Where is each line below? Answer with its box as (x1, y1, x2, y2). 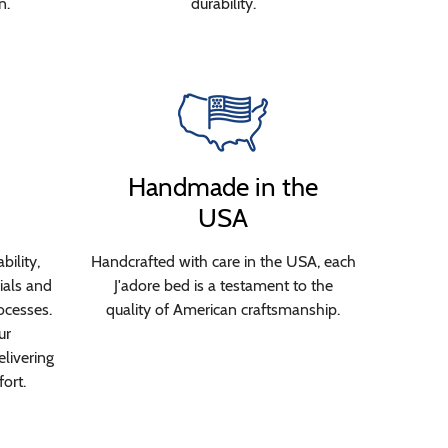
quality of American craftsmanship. (106, 300, 340, 319)
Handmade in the (128, 171, 318, 203)
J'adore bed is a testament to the (113, 276, 333, 295)
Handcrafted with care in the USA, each (90, 252, 356, 271)
